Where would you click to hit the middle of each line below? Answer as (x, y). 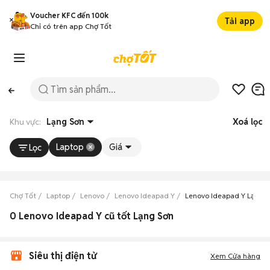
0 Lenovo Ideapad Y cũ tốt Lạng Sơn (92, 216)
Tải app (240, 21)
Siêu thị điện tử (63, 256)
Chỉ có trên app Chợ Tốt (71, 26)
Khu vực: (28, 122)
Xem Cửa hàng (235, 256)
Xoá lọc (247, 122)
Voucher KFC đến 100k (69, 15)
